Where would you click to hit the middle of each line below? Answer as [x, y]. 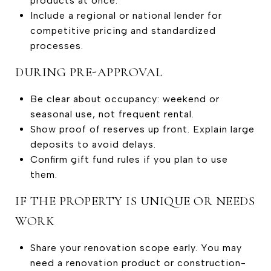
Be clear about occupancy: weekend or [125, 99]
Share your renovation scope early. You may [136, 247]
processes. [57, 45]
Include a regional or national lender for [126, 15]
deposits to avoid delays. [93, 144]
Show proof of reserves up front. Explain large [142, 129]
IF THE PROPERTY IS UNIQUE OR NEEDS [135, 201]
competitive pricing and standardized [123, 30]
